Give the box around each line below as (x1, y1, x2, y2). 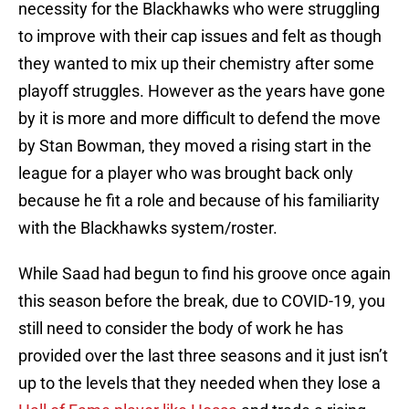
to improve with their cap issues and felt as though (18, 26, 382, 47)
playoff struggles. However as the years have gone (18, 81, 385, 101)
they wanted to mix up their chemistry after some (18, 54, 374, 74)
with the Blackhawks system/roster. (18, 218, 278, 238)
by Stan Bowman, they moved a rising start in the (18, 136, 372, 156)
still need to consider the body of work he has (18, 319, 343, 339)
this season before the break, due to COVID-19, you (18, 291, 385, 311)
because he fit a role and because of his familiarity (18, 191, 380, 211)
